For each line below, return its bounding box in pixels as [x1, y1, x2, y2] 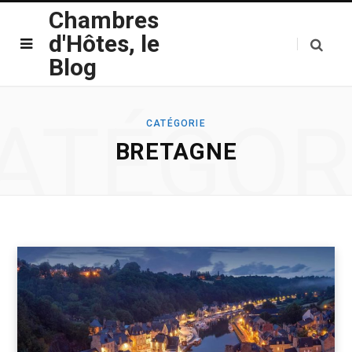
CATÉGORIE [146, 118, 206, 129]
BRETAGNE [115, 138, 237, 165]
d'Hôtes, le [49, 30, 159, 57]
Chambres [49, 6, 159, 34]
